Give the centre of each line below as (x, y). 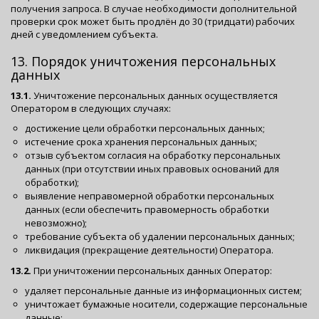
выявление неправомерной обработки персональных (150, 196)
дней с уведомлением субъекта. (84, 34)
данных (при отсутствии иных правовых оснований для (152, 169)
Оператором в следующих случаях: (91, 108)
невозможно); (56, 223)
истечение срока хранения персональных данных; (141, 142)
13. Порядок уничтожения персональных (143, 61)
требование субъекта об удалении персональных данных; (160, 236)
